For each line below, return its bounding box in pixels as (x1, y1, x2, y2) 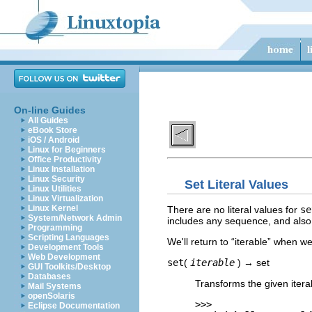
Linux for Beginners (28, 145, 106, 155)
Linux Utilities (28, 184, 81, 194)
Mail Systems (28, 281, 81, 291)
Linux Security (28, 174, 85, 184)
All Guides (28, 116, 68, 125)
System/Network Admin (28, 213, 122, 223)
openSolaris (28, 291, 75, 301)
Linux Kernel (28, 203, 78, 213)
